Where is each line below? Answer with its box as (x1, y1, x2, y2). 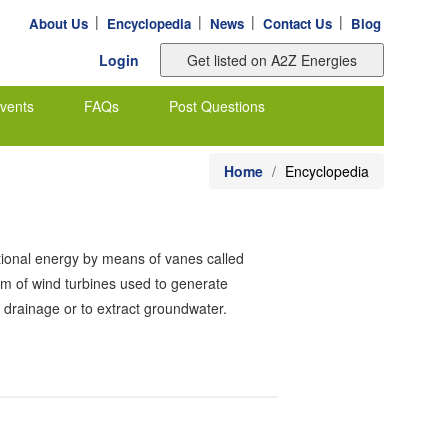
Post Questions (169, 95, 266, 116)
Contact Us (262, 14, 332, 34)
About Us (28, 14, 88, 34)
